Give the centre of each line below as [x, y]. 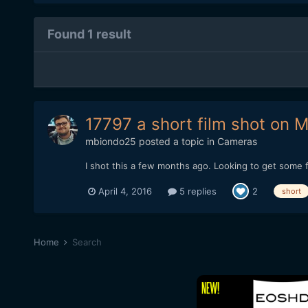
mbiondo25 [110, 142]
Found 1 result [89, 34]
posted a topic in [176, 142]
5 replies [196, 191]
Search [87, 242]
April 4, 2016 [125, 191]
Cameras [237, 142]
